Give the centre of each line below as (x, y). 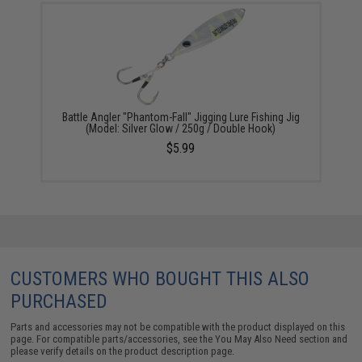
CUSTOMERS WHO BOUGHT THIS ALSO (160, 278)
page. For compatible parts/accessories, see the (113, 339)
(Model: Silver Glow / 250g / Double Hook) (181, 128)
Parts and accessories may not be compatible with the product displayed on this (178, 326)
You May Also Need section (273, 339)
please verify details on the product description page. (123, 351)
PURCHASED (59, 301)
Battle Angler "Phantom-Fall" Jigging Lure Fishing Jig (181, 117)
